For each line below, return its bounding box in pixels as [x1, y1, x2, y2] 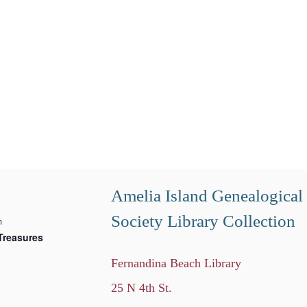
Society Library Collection [111, 211, 295, 230]
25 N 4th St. [111, 280, 172, 295]
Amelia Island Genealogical [111, 186, 303, 205]
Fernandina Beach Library [111, 256, 241, 270]
